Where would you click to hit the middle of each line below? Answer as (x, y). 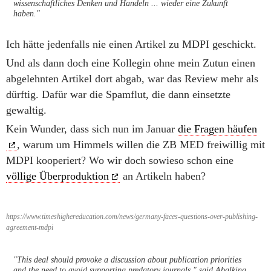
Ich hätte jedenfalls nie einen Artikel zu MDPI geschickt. (131, 44)
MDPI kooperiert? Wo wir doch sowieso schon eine (120, 160)
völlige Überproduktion (57, 176)
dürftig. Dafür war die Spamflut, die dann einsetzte (118, 94)
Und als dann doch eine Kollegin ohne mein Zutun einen (131, 63)
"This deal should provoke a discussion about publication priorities (127, 260)
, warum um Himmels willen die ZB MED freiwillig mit (141, 145)
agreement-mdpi (30, 227)
